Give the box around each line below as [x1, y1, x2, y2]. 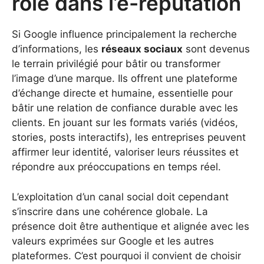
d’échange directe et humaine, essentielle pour [12, 87, 233, 100]
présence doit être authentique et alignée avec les [12, 220, 249, 232]
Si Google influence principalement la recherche [12, 28, 237, 41]
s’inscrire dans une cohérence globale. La [12, 205, 208, 217]
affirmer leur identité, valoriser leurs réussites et [12, 146, 239, 159]
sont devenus [183, 43, 250, 55]
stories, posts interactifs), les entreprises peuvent [12, 131, 246, 144]
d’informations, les [12, 43, 101, 55]
